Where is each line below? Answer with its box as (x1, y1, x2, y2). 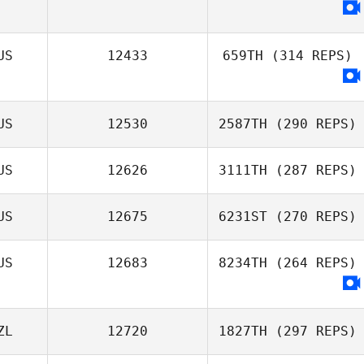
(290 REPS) (267, 116, 357, 132)
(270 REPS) (267, 209, 357, 224)
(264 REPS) (267, 255, 357, 271)
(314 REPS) (263, 48, 353, 63)
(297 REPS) (267, 323, 357, 339)
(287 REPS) (267, 162, 357, 178)
